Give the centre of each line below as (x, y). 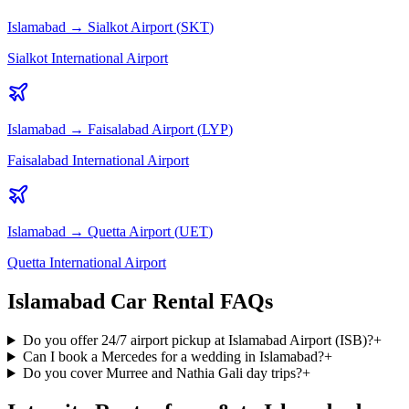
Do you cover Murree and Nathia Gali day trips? (162, 373)
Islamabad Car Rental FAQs (140, 302)
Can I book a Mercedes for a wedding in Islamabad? (173, 357)
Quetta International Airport (87, 263)
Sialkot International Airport (88, 58)
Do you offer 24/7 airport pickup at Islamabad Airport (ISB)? (198, 341)
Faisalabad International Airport (98, 161)
